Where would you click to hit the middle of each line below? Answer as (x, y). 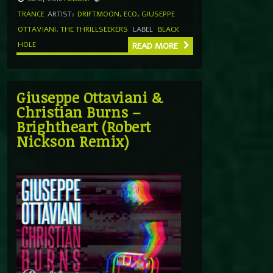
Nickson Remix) (73, 141)
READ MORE (156, 46)
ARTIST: (61, 14)
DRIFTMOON (98, 14)
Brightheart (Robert (84, 126)
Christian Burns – (79, 112)
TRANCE (31, 14)
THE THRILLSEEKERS (94, 29)
